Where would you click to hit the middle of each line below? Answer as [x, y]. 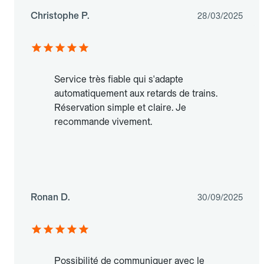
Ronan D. [50, 197]
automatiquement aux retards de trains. [136, 94]
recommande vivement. [103, 122]
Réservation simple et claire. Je [120, 108]
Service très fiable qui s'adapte [119, 80]
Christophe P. [60, 16]
